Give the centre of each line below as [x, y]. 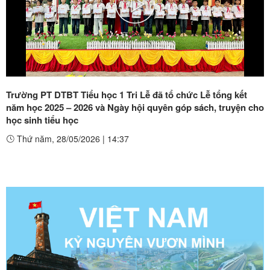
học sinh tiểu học [42, 120]
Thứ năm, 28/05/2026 [58, 138]
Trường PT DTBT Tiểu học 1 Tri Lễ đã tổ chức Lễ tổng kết [127, 94]
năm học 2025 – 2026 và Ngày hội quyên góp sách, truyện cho [135, 107]
